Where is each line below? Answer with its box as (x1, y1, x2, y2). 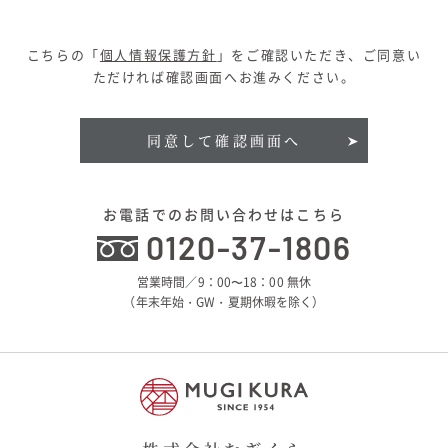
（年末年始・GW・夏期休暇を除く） (123, 292, 325, 311)
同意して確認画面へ (146, 130, 302, 151)
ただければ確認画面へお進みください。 (92, 66, 356, 86)
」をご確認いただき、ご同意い (216, 44, 422, 64)
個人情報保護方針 (99, 44, 217, 64)
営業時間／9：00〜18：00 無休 (136, 272, 312, 291)
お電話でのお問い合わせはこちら (103, 203, 345, 224)
